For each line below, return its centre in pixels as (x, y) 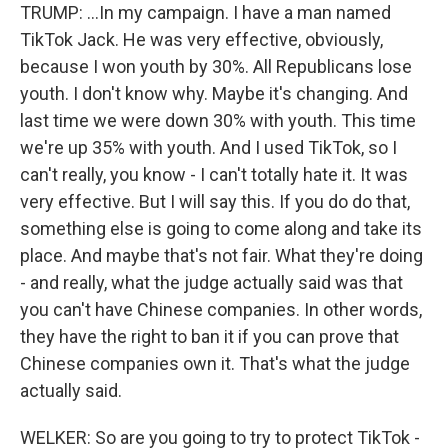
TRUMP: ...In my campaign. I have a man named (205, 12)
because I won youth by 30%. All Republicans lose (216, 66)
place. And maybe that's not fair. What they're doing (221, 255)
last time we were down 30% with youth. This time (218, 120)
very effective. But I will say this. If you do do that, (215, 201)
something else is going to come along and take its (221, 228)
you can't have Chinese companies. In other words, (221, 309)
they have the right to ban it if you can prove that (209, 336)
